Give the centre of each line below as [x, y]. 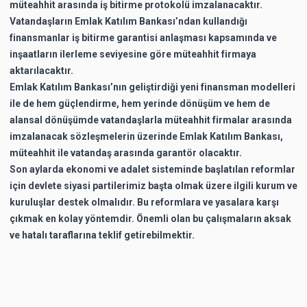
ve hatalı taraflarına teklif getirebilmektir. [102, 235]
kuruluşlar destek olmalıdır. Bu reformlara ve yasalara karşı [144, 202]
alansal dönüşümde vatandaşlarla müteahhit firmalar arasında [151, 120]
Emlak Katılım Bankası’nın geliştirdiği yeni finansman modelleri [152, 87]
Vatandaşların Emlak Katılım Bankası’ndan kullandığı [128, 21]
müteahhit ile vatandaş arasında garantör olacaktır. [126, 152]
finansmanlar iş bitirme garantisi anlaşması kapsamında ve [143, 37]
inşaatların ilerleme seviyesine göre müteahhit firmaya [133, 54]
